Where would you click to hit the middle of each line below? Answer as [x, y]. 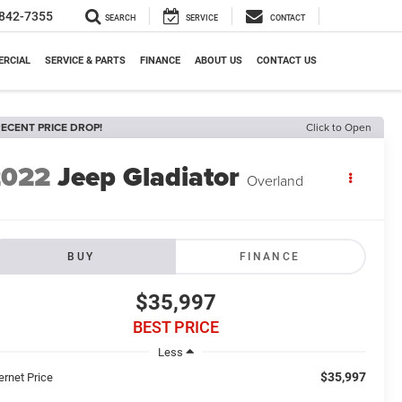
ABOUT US [218, 61]
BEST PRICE [175, 328]
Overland [275, 181]
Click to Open [339, 127]
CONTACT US [287, 61]
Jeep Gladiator [149, 177]
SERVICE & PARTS [85, 61]
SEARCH [120, 18]
